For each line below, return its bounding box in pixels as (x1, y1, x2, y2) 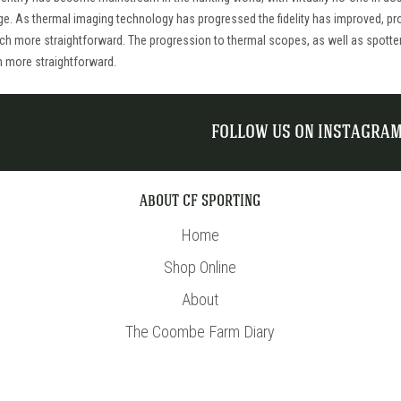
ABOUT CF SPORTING (140, 196, 261, 209)
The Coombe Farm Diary (125, 322, 276, 341)
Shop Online (164, 258, 237, 277)
